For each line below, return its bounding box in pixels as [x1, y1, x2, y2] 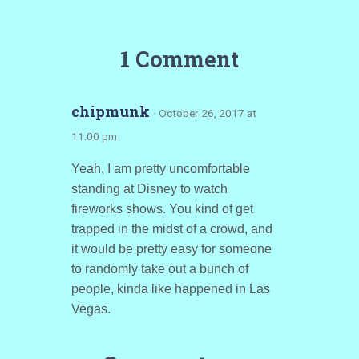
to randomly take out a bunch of [71, 262, 248, 276]
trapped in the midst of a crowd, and [71, 222, 272, 236]
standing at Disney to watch [71, 182, 228, 196]
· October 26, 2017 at [152, 107, 256, 119]
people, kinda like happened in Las [71, 282, 270, 296]
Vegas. [71, 302, 111, 316]
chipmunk [71, 102, 153, 121]
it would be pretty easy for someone [71, 242, 272, 256]
